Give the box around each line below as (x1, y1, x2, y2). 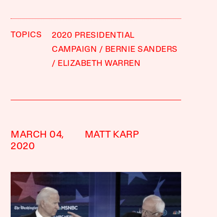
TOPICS (11, 31, 42, 39)
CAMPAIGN (52, 45, 97, 54)
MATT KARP (84, 130, 139, 140)
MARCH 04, (11, 130, 64, 140)
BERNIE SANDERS (105, 45, 178, 54)
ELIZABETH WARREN (58, 59, 141, 68)
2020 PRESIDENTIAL (52, 31, 135, 40)
